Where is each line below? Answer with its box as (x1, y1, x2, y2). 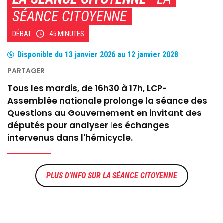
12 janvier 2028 (127, 49, 178, 59)
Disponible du (17, 49, 65, 59)
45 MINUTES (49, 29, 84, 38)
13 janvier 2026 (65, 49, 115, 59)
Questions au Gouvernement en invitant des (7, 107, 202, 119)
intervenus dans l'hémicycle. (7, 131, 133, 144)
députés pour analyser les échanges (7, 119, 169, 131)
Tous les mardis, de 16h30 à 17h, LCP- (7, 82, 167, 94)
